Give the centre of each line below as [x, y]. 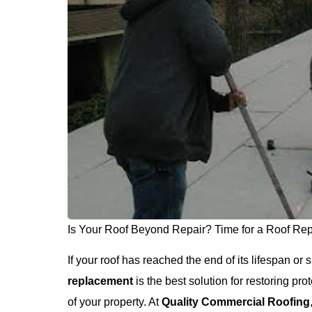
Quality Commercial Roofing [236, 302]
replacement [100, 281]
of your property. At [115, 302]
